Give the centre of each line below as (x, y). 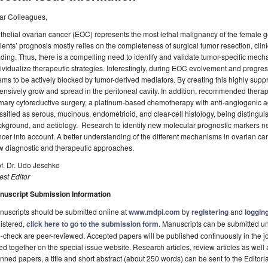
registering (210, 212)
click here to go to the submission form (92, 224)
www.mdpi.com (154, 212)
